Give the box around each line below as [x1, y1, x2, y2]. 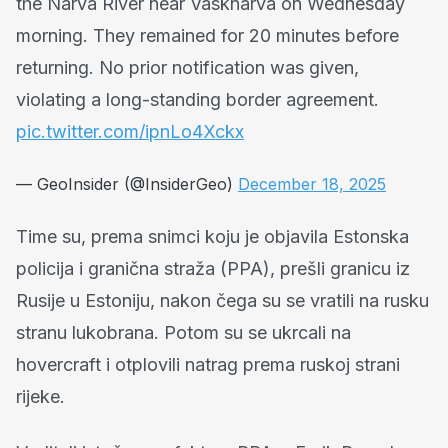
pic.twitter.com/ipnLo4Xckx [16, 120, 244, 142]
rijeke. [16, 385, 65, 407]
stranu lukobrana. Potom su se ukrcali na [16, 321, 351, 343]
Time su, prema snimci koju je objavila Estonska [16, 225, 409, 247]
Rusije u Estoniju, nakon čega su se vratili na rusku [16, 289, 429, 311]
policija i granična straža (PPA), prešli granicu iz [16, 257, 410, 279]
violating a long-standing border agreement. [16, 88, 379, 110]
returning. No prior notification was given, [16, 56, 359, 78]
